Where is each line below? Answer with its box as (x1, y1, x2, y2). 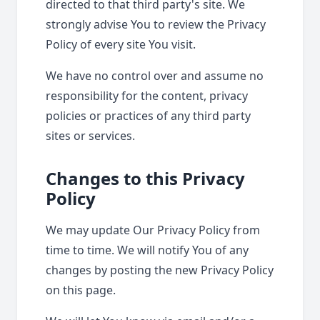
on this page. (46, 282, 116, 298)
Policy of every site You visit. (46, 36, 196, 52)
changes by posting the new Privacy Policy (46, 262, 274, 278)
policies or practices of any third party (46, 108, 251, 124)
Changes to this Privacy (46, 166, 245, 190)
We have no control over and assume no (46, 68, 264, 84)
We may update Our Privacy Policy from (46, 222, 260, 238)
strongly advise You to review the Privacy (46, 16, 266, 32)
